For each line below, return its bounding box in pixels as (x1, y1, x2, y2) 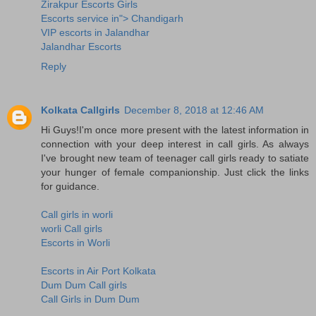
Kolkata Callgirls (41, 104, 120, 116)
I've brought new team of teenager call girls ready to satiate (41, 152, 309, 164)
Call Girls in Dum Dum (41, 293, 140, 305)
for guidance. (41, 180, 99, 192)
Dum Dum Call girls (41, 279, 127, 291)
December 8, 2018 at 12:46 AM (124, 104, 264, 116)
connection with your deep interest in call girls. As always (41, 138, 309, 150)
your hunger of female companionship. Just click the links (41, 166, 309, 178)
